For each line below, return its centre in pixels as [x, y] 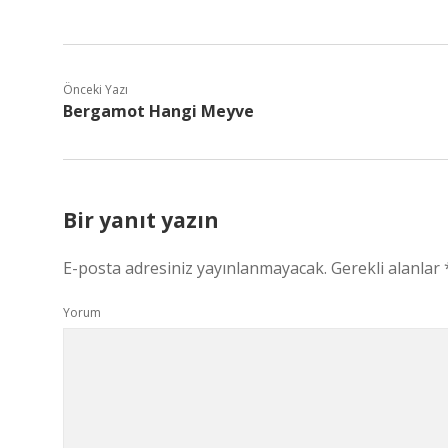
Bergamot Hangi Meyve [158, 111]
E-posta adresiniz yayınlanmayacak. [195, 268]
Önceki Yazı [95, 89]
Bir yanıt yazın [141, 220]
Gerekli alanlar [387, 268]
